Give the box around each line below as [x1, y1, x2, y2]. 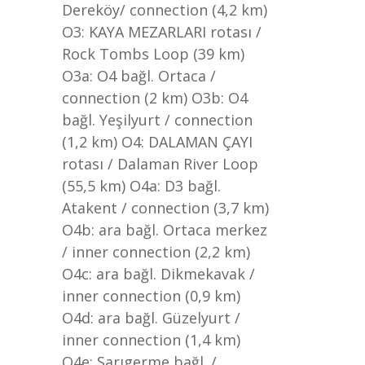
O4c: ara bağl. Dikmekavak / [62, 264, 255, 284]
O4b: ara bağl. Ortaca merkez [62, 220, 267, 240]
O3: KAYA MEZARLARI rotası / [62, 22, 262, 42]
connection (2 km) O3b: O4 [62, 88, 248, 108]
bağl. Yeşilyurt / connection [62, 110, 253, 130]
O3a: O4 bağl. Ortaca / [62, 66, 216, 86]
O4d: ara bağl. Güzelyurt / [62, 308, 240, 328]
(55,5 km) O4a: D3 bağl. [62, 176, 221, 196]
